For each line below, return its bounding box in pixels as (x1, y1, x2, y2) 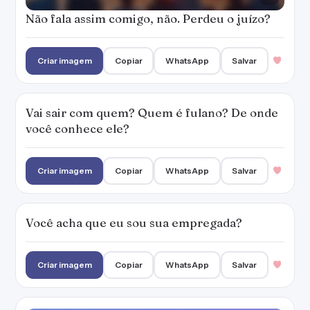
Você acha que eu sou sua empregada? (26, 215, 242, 230)
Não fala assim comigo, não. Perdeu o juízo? (26, 11, 271, 26)
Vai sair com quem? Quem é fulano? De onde (26, 105, 278, 120)
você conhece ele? (26, 121, 129, 136)
